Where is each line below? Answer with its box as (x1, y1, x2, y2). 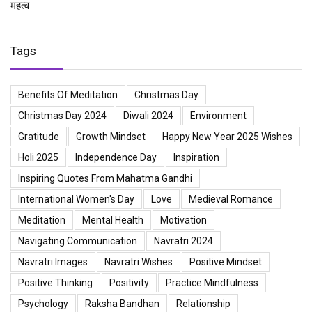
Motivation (160, 214, 207, 226)
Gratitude (18, 130, 59, 142)
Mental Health (82, 214, 143, 226)
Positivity (109, 276, 149, 288)
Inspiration (173, 151, 219, 163)
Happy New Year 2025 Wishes (162, 130, 292, 142)
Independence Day (75, 151, 157, 163)
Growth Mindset (76, 130, 146, 142)
